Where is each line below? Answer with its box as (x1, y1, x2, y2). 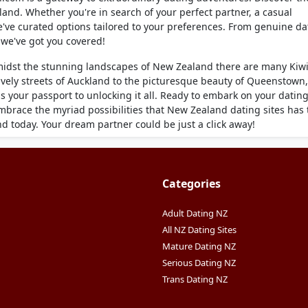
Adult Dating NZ (162, 207, 228, 219)
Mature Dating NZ (162, 240, 236, 252)
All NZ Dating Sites (162, 223, 236, 236)
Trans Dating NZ (162, 273, 228, 285)
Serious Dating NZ (162, 256, 236, 269)
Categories (162, 176, 221, 191)
